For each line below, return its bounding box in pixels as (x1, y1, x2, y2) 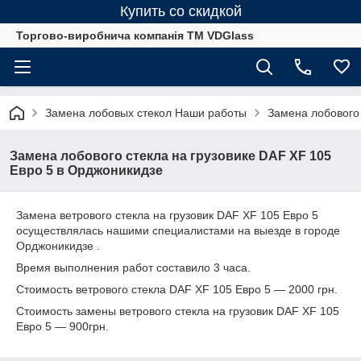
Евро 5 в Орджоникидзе (10, 164, 163, 177)
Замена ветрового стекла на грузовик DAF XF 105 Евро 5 (16, 209, 318, 222)
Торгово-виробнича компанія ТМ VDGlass (16, 29, 254, 42)
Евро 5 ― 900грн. (16, 320, 109, 333)
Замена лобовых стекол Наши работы (45, 106, 247, 119)
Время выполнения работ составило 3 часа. (16, 261, 251, 274)
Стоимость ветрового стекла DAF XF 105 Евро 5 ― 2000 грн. (16, 283, 338, 296)
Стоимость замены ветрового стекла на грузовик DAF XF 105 (16, 305, 339, 317)
